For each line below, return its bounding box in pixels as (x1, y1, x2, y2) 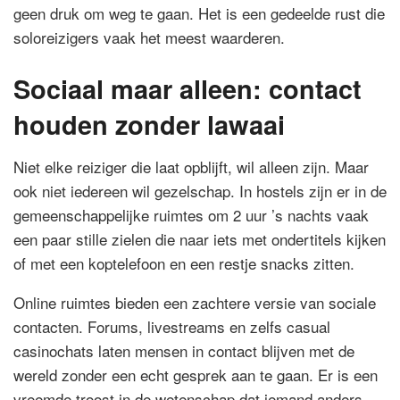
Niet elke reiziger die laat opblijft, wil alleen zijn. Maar (13, 155, 369, 179)
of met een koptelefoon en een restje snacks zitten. (13, 252, 354, 275)
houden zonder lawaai (13, 104, 285, 143)
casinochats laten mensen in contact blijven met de (13, 339, 354, 362)
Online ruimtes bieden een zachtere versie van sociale (13, 291, 376, 314)
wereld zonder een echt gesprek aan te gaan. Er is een (13, 363, 378, 387)
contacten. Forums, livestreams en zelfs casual (13, 315, 330, 338)
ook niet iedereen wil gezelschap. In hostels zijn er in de (13, 179, 387, 203)
